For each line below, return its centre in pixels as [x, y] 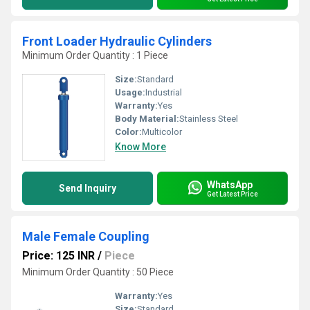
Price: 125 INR [58, 256]
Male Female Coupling [86, 236]
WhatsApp [230, 184]
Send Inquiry [88, 188]
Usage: [130, 92]
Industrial [164, 92]
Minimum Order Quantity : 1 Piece [95, 55]
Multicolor [162, 132]
